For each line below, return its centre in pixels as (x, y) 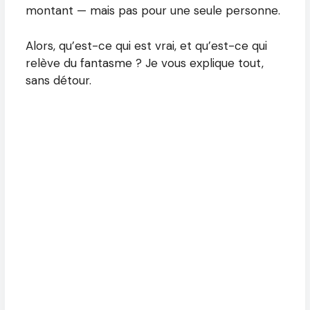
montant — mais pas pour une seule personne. (153, 11)
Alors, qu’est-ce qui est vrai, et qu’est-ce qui (146, 45)
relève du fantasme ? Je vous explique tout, (145, 63)
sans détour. (58, 80)
